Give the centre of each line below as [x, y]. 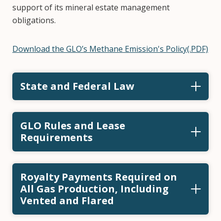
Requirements [56, 137]
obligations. [36, 20]
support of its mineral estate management [91, 7]
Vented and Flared [67, 201]
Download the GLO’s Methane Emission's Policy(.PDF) [110, 49]
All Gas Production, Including [94, 189]
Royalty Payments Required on [99, 177]
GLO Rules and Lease [73, 126]
